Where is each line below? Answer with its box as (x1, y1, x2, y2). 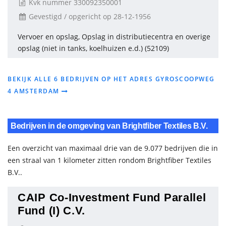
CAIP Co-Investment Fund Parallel (18, 191, 206, 204)
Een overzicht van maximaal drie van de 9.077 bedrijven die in (8, 143, 218, 153)
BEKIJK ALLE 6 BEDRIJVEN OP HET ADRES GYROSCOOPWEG (8, 75, 215, 83)
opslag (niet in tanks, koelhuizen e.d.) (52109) (18, 43, 169, 53)
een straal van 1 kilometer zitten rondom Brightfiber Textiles (8, 155, 211, 165)
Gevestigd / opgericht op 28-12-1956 (27, 12, 151, 21)
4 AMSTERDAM (8, 87, 62, 95)
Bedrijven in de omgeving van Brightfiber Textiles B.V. (11, 122, 208, 130)
